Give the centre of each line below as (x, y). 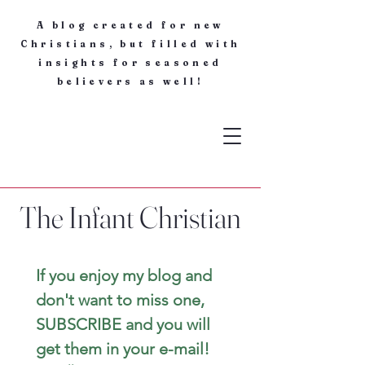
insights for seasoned (130, 63)
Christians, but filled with (130, 44)
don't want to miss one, (120, 300)
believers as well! (130, 81)
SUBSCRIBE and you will (123, 324)
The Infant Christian (130, 217)
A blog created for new (130, 25)
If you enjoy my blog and (124, 275)
